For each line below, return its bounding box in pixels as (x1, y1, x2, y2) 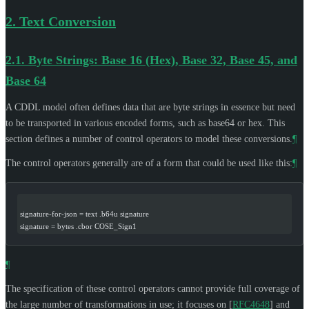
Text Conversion (19, 13, 116, 29)
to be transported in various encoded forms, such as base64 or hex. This (6, 117, 285, 128)
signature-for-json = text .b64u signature (20, 209, 149, 218)
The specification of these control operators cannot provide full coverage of (6, 283, 300, 294)
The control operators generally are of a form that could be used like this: (6, 157, 292, 168)
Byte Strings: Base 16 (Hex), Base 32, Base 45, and (28, 52, 297, 67)
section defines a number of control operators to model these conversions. (6, 133, 292, 144)
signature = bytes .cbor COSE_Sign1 (20, 221, 137, 230)
